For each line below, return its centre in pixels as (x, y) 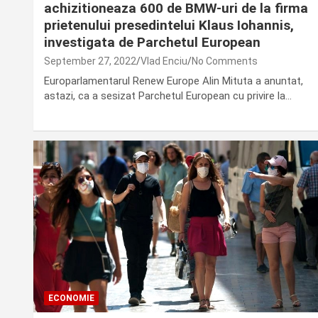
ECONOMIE (71, 298)
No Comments (225, 61)
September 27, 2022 (90, 61)
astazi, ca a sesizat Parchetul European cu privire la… (168, 95)
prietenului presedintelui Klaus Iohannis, (169, 25)
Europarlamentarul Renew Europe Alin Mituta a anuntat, (174, 81)
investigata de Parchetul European (152, 42)
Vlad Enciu (164, 61)
